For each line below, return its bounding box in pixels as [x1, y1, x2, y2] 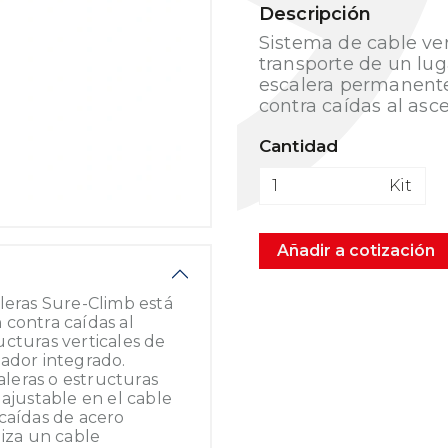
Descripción [258, 3, 371, 25]
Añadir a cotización [276, 241, 435, 260]
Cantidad [258, 136, 339, 156]
